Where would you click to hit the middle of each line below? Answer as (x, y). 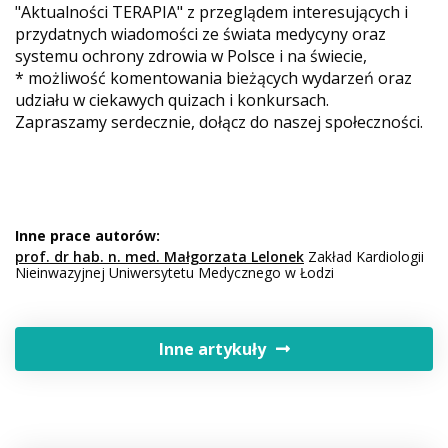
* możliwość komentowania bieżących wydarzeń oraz (213, 77)
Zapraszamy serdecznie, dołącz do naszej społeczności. (219, 121)
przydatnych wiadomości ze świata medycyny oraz (200, 33)
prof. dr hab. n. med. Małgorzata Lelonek (159, 256)
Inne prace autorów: (87, 235)
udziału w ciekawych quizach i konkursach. (172, 99)
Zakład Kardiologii (364, 256)
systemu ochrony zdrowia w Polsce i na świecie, (191, 55)
